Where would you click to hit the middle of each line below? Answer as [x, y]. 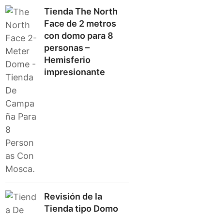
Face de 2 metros [80, 23]
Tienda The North [81, 11]
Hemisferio [68, 60]
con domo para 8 [79, 36]
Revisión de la [73, 196]
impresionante [75, 72]
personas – [67, 48]
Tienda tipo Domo [81, 209]
